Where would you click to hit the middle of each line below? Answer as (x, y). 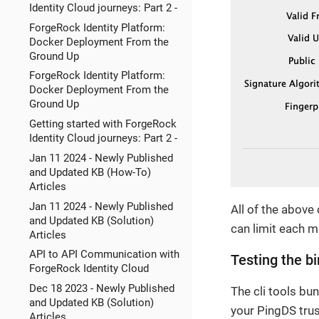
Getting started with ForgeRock (103, 124)
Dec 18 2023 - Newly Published (101, 289)
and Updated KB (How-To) (90, 172)
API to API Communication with (104, 255)
